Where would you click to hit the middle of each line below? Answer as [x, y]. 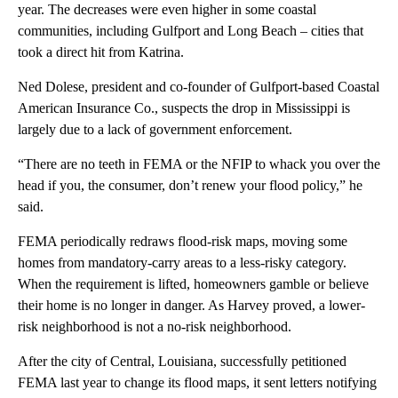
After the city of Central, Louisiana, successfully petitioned [182, 362]
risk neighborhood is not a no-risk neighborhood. [155, 327]
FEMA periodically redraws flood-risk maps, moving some [183, 242]
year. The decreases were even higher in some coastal [167, 10]
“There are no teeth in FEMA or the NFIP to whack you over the [199, 164]
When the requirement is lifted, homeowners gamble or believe [193, 284]
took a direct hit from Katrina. [101, 52]
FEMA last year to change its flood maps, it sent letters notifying [197, 383]
